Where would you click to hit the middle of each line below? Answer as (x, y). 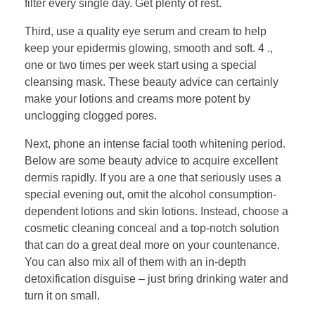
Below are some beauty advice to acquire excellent (151, 161)
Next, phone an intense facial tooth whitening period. (155, 144)
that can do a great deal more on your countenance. (152, 245)
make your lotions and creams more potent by (137, 99)
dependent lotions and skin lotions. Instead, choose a (156, 212)
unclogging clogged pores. (91, 116)
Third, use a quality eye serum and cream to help (146, 32)
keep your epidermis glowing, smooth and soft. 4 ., (149, 49)
